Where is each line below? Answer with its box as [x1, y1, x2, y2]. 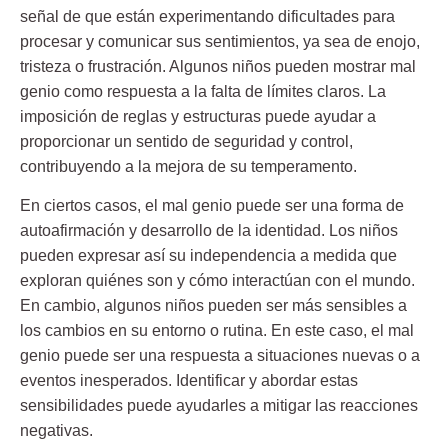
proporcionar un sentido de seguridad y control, [20, 132, 353, 150]
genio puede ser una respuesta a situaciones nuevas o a [20, 347, 420, 365]
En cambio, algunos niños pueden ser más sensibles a [20, 297, 407, 315]
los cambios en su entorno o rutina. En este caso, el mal [20, 322, 414, 340]
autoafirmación [20, 222, 125, 240]
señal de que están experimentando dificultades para [20, 7, 395, 25]
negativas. [20, 422, 93, 440]
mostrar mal [333, 57, 416, 75]
